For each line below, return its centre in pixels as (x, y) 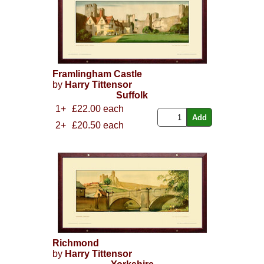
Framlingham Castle (97, 74)
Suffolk (132, 95)
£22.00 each (98, 109)
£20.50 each (98, 126)
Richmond (75, 243)
